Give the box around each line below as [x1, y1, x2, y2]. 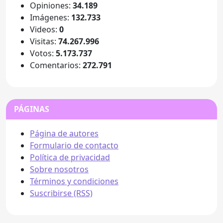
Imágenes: [30, 11, 71, 23]
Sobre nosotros [30, 163, 89, 175]
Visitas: [30, 35, 58, 47]
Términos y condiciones [30, 175, 118, 187]
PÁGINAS [14, 103, 49, 114]
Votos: [30, 47, 56, 59]
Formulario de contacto [30, 139, 118, 151]
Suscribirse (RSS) [30, 187, 93, 199]
